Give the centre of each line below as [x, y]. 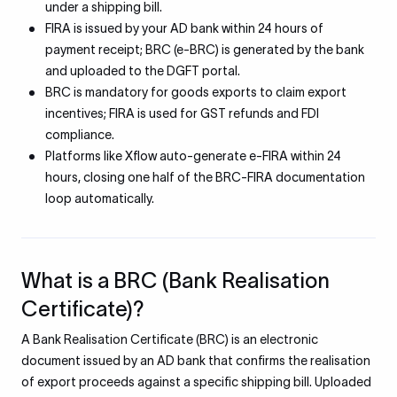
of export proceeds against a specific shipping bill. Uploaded [196, 382]
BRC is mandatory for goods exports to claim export [196, 92]
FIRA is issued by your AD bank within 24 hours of [184, 28]
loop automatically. [100, 198]
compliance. [80, 135]
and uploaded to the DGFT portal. [143, 71]
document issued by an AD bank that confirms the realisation [196, 361]
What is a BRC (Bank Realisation [175, 280]
